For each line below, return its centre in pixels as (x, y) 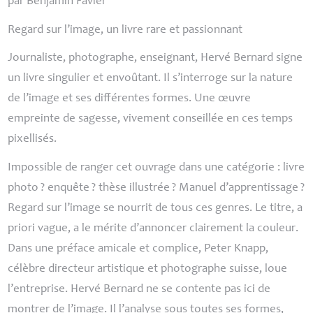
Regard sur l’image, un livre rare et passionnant (125, 30)
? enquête (65, 188)
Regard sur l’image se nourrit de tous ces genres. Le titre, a (155, 208)
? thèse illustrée (131, 188)
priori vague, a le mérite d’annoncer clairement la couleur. (153, 228)
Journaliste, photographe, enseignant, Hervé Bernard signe (155, 59)
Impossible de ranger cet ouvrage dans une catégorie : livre (156, 168)
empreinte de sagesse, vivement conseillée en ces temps (151, 119)
